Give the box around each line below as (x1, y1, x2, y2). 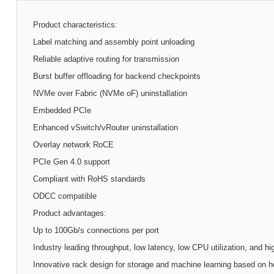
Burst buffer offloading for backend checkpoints (32, 71, 201, 81)
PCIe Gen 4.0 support (32, 157, 110, 166)
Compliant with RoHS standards (32, 174, 146, 183)
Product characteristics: (32, 20, 117, 29)
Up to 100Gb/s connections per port (32, 225, 159, 235)
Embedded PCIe (32, 105, 91, 115)
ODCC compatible (32, 191, 97, 201)
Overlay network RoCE (32, 139, 114, 149)
